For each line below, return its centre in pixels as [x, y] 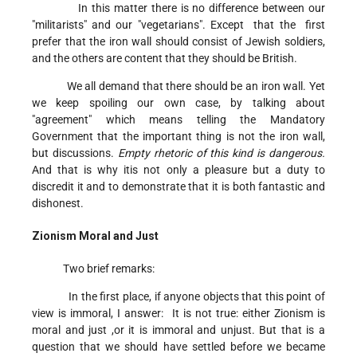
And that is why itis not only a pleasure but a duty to [178, 170]
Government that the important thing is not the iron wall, [178, 137]
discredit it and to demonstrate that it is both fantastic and [178, 187]
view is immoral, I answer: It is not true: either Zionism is [178, 314]
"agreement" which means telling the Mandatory [178, 120]
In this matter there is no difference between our [178, 8]
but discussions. [75, 153]
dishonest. [60, 204]
